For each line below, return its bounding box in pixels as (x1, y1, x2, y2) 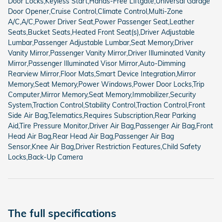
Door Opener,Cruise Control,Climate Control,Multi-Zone (8, 6, 183, 16)
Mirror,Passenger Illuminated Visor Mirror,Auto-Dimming (8, 58, 185, 68)
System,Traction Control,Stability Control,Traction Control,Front (8, 100, 205, 110)
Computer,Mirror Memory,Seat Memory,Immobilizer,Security (8, 90, 196, 99)
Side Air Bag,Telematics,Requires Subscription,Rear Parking (8, 111, 196, 120)
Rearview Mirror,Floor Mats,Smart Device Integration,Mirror (8, 69, 196, 78)
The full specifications (8, 206, 116, 220)
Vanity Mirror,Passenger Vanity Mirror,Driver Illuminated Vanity (8, 48, 205, 57)
